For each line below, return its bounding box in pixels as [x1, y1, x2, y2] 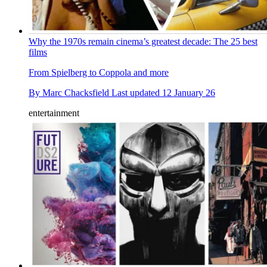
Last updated [111, 87, 162, 98]
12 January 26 [162, 87, 215, 98]
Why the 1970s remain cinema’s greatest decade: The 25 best [29, 36, 257, 46]
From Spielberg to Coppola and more [29, 67, 169, 77]
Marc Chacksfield [42, 87, 109, 98]
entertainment [29, 107, 79, 118]
